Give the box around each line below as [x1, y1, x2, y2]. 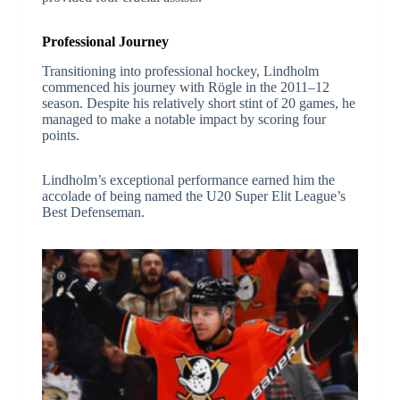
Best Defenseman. [41, 204, 145, 221]
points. [41, 128, 79, 144]
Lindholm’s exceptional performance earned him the [41, 172, 335, 188]
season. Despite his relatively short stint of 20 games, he [41, 96, 355, 112]
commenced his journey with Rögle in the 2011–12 [41, 79, 329, 96]
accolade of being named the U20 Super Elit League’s [41, 188, 346, 204]
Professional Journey [41, 34, 169, 50]
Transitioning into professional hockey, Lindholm [41, 63, 319, 79]
